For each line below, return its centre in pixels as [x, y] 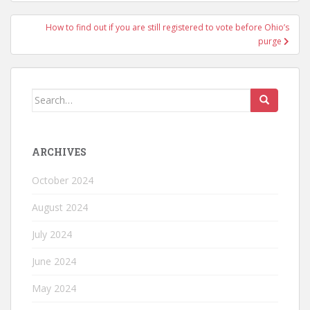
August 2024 [60, 207]
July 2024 [52, 234]
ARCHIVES [59, 152]
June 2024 [54, 261]
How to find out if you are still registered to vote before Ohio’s [167, 27]
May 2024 [54, 288]
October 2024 [63, 180]
